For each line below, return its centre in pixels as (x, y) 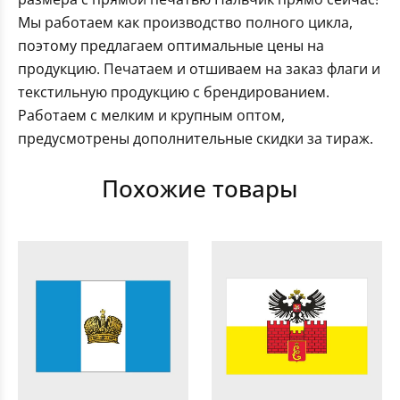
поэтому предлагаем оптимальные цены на (171, 46)
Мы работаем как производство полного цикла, (185, 23)
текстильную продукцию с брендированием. (174, 92)
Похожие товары (200, 189)
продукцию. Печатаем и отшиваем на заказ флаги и (199, 69)
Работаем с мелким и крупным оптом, (151, 116)
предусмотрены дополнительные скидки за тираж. (196, 139)
